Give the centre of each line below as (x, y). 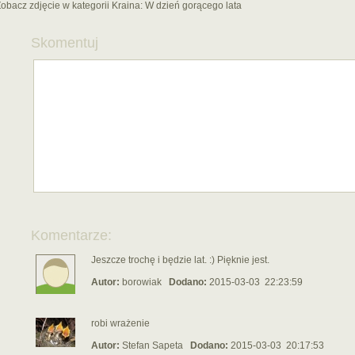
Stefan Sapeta (153, 345)
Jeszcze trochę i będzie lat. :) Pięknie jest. (180, 260)
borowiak (142, 282)
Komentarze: (71, 235)
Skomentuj (65, 43)
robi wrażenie (120, 323)
